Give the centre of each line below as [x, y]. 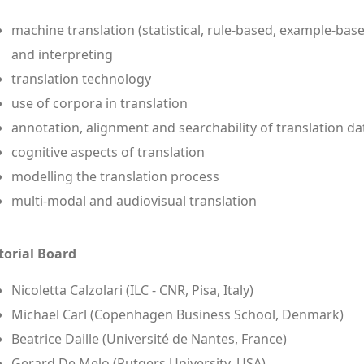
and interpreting [62, 54]
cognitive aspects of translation [108, 152]
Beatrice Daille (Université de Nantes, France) [149, 338]
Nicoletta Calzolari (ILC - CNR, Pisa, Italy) [132, 290]
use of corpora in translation [100, 103]
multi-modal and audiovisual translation [134, 200]
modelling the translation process [115, 176]
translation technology [81, 78]
